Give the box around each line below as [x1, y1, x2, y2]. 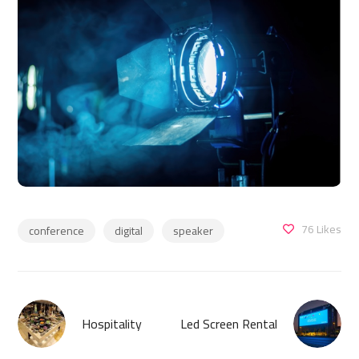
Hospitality [82, 312, 143, 337]
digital [115, 220, 143, 242]
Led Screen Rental [179, 312, 277, 337]
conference [29, 220, 85, 242]
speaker [173, 220, 214, 242]
